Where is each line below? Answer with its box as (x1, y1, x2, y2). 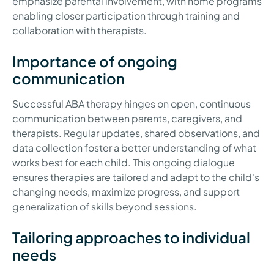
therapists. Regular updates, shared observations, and (12, 127, 260, 140)
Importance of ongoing (12, 52, 177, 71)
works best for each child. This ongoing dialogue (12, 156, 235, 169)
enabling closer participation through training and (12, 9, 240, 23)
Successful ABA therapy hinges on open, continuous (12, 97, 251, 111)
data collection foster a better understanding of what (12, 141, 256, 155)
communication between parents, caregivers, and (12, 112, 242, 125)
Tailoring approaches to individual (12, 228, 250, 247)
